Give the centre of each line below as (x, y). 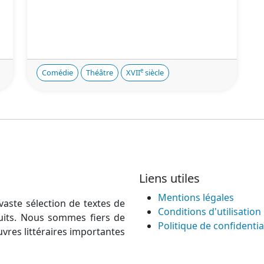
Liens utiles (169, 178)
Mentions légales (196, 197)
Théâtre (100, 72)
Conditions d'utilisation (209, 212)
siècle (154, 72)
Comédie (57, 72)
